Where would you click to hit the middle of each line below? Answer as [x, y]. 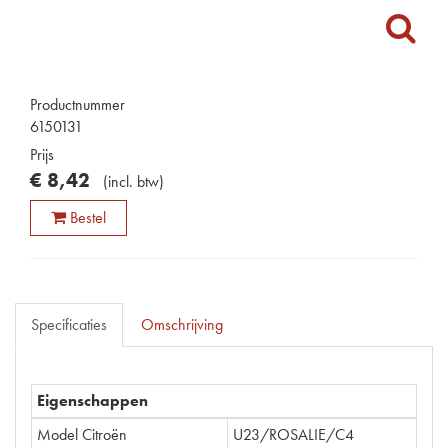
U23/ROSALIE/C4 [293, 434]
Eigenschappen [92, 400]
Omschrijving [182, 324]
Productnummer [77, 104]
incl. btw [133, 181]
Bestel [88, 217]
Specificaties [69, 324]
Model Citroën [82, 434]
